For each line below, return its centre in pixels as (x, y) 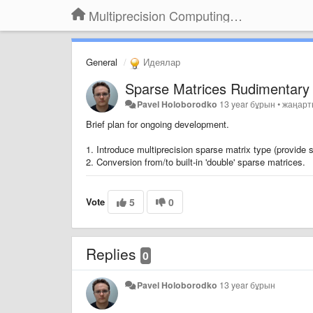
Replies (113, 253)
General (102, 62)
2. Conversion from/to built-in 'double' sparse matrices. (197, 161)
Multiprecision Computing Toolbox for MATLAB (236, 15)
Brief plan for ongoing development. (158, 124)
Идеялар (160, 62)
